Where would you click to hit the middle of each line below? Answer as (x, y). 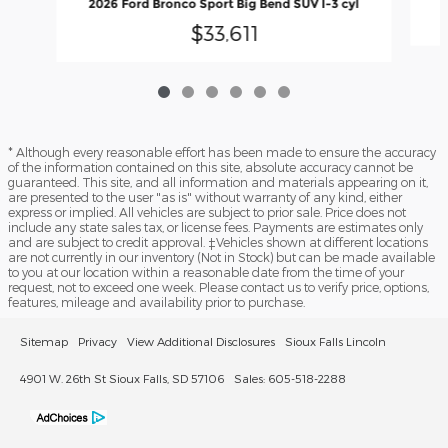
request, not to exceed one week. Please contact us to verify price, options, (218, 287)
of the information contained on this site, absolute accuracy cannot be (210, 167)
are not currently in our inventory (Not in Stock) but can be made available (221, 257)
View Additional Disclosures (201, 341)
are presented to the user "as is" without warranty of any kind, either (205, 197)
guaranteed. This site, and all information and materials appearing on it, (218, 182)
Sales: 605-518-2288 (290, 378)
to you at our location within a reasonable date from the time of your (206, 272)
